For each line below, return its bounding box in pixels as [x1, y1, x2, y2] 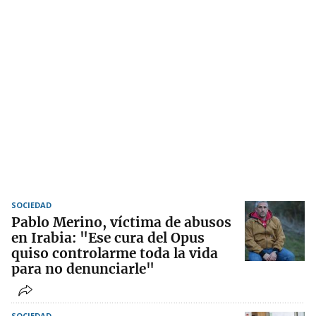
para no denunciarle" [11, 260, 154, 278]
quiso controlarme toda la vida [11, 245, 218, 262]
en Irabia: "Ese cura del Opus [11, 229, 205, 247]
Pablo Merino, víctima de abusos [11, 214, 231, 231]
